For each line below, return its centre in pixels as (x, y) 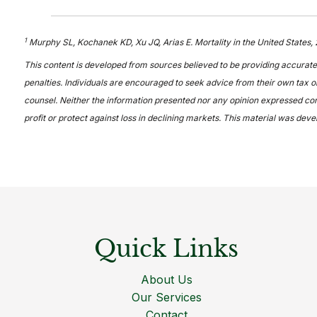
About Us (166, 280)
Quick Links (167, 249)
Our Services (166, 298)
